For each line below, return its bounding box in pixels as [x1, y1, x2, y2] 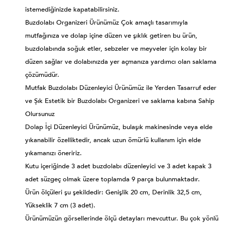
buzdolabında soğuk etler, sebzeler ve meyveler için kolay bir [25, 44, 207, 53]
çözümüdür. [25, 70, 59, 79]
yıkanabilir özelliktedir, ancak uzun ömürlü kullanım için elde [25, 135, 201, 145]
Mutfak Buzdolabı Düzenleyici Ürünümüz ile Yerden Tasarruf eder [25, 83, 216, 92]
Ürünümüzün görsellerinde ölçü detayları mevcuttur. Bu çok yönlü [25, 213, 218, 223]
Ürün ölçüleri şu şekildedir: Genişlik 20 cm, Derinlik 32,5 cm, [25, 187, 202, 197]
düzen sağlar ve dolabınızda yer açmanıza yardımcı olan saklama [25, 57, 216, 66]
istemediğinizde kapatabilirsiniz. [25, 5, 120, 14]
